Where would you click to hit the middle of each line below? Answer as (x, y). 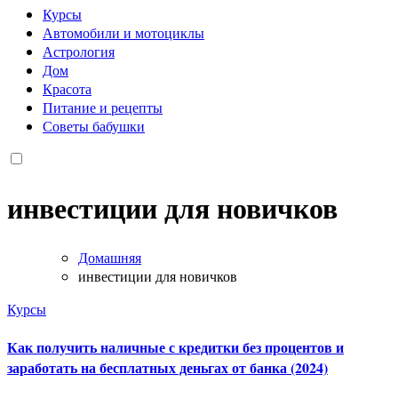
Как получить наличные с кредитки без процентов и (175, 346)
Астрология (79, 51)
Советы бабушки (94, 125)
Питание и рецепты (103, 107)
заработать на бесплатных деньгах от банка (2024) (167, 367)
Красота (67, 88)
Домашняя (110, 257)
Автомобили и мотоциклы (123, 32)
